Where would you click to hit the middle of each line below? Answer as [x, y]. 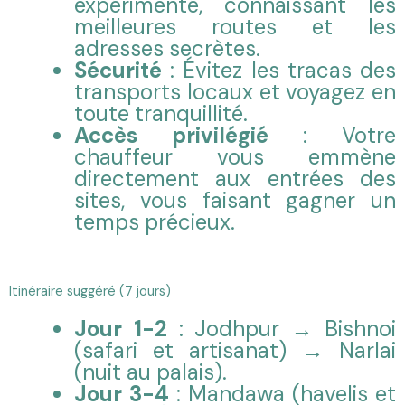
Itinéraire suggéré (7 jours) [90, 291]
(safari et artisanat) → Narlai [235, 350]
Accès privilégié [171, 135]
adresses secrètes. [167, 48]
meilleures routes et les [235, 26]
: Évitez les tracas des [279, 70]
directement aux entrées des [235, 178]
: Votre [332, 135]
